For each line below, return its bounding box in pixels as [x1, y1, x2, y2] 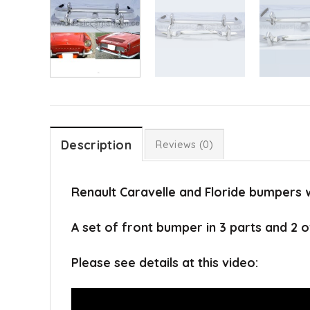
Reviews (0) [156, 138, 214, 152]
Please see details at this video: [71, 255, 258, 271]
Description [61, 137, 131, 153]
